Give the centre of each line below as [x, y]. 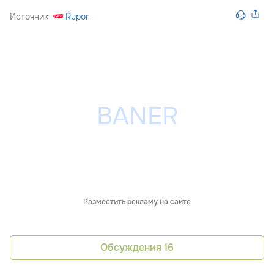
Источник [29, 16]
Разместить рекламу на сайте [137, 202]
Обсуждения [132, 247]
